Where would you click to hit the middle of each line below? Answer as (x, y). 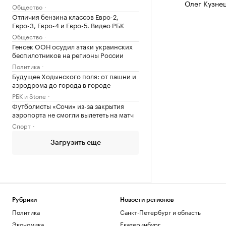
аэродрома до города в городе (61, 84)
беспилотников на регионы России (68, 54)
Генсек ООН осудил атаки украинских (72, 46)
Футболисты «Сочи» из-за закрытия (68, 105)
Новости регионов (147, 200)
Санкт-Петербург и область (160, 212)
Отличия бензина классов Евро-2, (65, 16)
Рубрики (24, 200)
